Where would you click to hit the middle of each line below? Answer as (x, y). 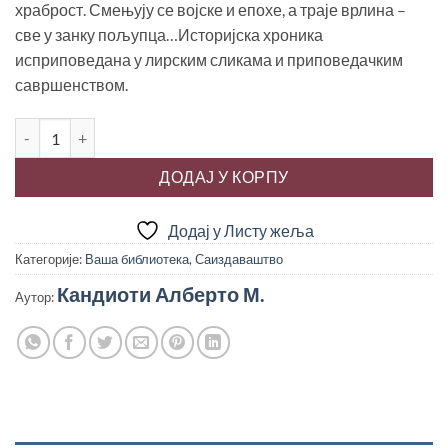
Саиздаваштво (239, 259)
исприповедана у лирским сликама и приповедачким (209, 60)
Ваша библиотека (137, 259)
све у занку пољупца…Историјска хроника (169, 35)
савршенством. (71, 85)
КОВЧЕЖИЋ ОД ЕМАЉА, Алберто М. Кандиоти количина (210, 129)
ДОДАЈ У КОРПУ (224, 177)
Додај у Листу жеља (240, 231)
